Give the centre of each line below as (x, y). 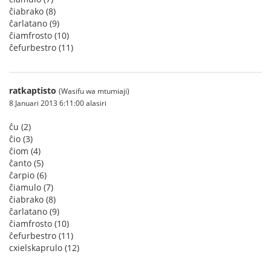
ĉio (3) (21, 139)
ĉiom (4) (25, 151)
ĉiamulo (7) (31, 187)
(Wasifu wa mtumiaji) (94, 91)
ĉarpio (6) (28, 175)
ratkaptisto (33, 90)
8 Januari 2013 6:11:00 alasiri (58, 103)
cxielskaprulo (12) (44, 248)
